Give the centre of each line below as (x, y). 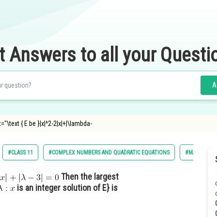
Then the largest (89, 177)
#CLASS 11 (20, 153)
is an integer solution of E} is (66, 188)
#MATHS (195, 153)
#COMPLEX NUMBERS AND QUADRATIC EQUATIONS (109, 153)
